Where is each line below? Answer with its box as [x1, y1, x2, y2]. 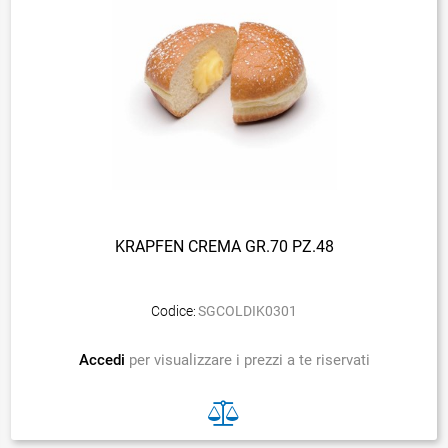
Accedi [78, 351, 129, 369]
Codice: [150, 303, 196, 319]
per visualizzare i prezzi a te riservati [128, 351, 370, 369]
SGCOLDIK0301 [198, 303, 298, 319]
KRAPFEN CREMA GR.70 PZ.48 [114, 237, 334, 256]
